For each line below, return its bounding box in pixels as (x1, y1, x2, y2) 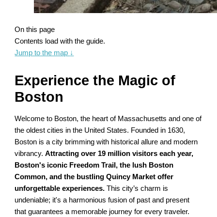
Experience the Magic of (15, 72, 176, 88)
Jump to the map (15, 48, 70, 57)
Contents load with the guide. (15, 37, 106, 45)
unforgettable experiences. (15, 184, 105, 192)
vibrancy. (15, 149, 46, 157)
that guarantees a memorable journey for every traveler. (15, 207, 190, 216)
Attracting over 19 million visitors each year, (45, 149, 194, 157)
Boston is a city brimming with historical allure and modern (15, 138, 198, 146)
